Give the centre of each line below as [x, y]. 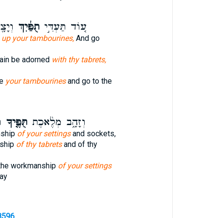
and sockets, [93, 134]
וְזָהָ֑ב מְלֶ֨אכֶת [56, 122]
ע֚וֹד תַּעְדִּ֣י [63, 27]
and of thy [79, 144]
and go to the [89, 81]
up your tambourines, [37, 38]
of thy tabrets [39, 144]
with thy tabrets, [79, 60]
